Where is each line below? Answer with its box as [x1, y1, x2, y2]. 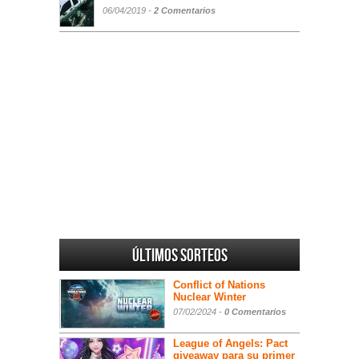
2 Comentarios [154, 5, 216, 15]
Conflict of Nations [173, 278, 265, 291]
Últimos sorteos [131, 244, 228, 267]
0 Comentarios [224, 306, 286, 317]
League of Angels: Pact [173, 337, 288, 349]
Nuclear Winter [173, 290, 246, 303]
